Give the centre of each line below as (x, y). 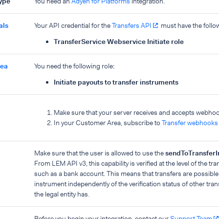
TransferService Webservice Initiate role (119, 42)
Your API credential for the (73, 25)
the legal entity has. (62, 194)
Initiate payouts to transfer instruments (116, 82)
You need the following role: (74, 66)
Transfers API (132, 25)
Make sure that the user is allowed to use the (100, 153)
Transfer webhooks (190, 123)
